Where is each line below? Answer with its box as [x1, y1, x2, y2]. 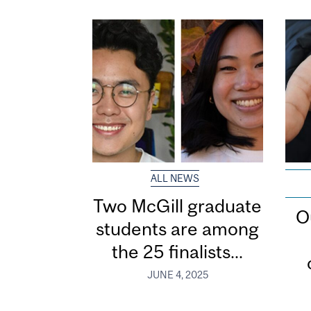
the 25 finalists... [112, 241, 244, 263]
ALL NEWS [151, 173, 200, 185]
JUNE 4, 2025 [146, 269, 208, 280]
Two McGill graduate [93, 195, 262, 217]
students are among [96, 218, 260, 240]
